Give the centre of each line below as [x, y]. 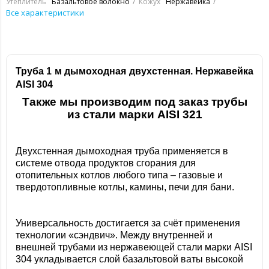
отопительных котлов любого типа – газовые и [119, 175]
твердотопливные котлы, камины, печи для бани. [125, 187]
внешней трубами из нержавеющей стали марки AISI [134, 247]
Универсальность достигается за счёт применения [128, 223]
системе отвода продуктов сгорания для [106, 163]
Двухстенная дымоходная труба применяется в [122, 151]
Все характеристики [45, 13]
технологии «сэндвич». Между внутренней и [114, 235]
